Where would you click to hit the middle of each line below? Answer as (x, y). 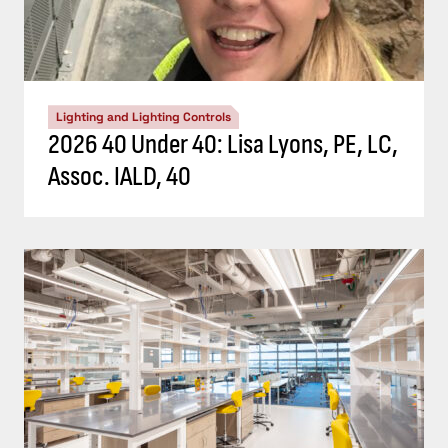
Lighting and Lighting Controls (143, 117)
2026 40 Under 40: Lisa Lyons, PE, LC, (223, 145)
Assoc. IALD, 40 (119, 177)
